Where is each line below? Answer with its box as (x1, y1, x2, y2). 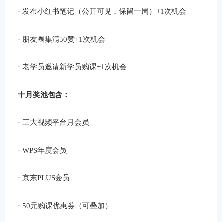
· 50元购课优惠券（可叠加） (18, 201, 112, 210)
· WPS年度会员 (18, 146, 67, 155)
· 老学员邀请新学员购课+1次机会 (18, 62, 127, 71)
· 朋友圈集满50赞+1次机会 (18, 34, 106, 43)
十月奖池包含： (18, 90, 70, 99)
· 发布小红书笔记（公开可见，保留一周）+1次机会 (18, 6, 187, 15)
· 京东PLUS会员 (18, 173, 70, 182)
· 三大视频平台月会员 (18, 117, 90, 126)
